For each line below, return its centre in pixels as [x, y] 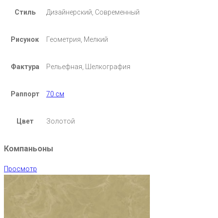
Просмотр [20, 169]
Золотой [61, 121]
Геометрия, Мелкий [77, 40]
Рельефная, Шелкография [88, 67]
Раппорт [25, 94]
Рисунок [25, 40]
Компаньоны [28, 149]
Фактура [25, 67]
